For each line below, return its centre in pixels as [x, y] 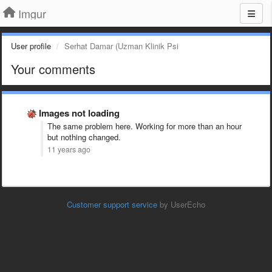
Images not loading [79, 113]
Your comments [53, 69]
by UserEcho [181, 204]
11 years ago [69, 149]
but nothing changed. [84, 137]
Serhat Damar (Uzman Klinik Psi [121, 46]
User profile [31, 46]
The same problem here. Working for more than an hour [144, 126]
